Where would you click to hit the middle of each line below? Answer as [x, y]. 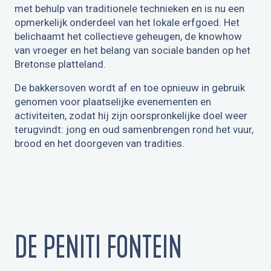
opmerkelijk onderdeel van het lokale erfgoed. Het [127, 23]
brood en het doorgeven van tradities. [100, 144]
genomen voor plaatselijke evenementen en [113, 102]
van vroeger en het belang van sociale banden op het [132, 51]
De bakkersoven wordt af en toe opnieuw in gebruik [130, 88]
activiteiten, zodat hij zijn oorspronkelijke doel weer [131, 116]
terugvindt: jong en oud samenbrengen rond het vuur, [134, 130]
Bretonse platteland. [60, 64]
